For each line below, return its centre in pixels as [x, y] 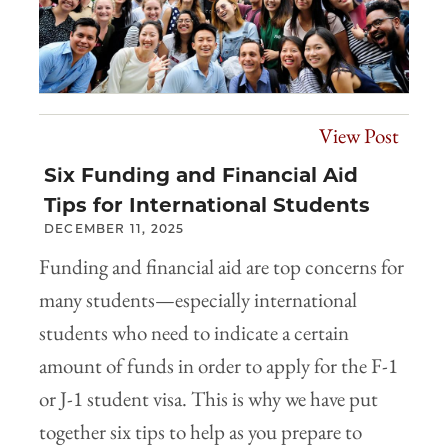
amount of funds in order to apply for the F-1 [218, 366]
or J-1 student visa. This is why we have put [208, 399]
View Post [359, 136]
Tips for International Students [207, 205]
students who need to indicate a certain [194, 333]
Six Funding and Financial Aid [201, 175]
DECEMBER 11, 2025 [114, 229]
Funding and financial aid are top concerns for [221, 267]
